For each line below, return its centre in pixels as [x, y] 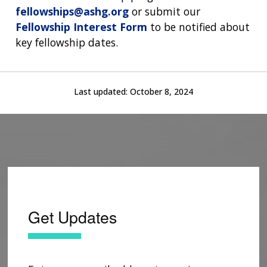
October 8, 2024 [162, 91]
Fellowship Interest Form [81, 27]
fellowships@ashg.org [72, 11]
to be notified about [198, 27]
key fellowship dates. [67, 42]
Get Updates [72, 217]
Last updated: [102, 91]
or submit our [164, 11]
